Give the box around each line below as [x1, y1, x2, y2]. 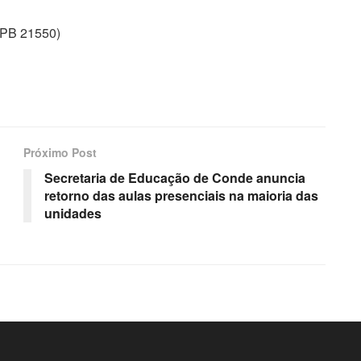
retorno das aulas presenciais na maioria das [44, 185, 318, 205]
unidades [44, 203, 102, 222]
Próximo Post [23, 143, 97, 160]
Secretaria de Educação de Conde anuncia [44, 168, 305, 187]
